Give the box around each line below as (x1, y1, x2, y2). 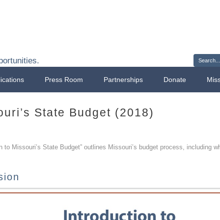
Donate (164, 76, 186, 83)
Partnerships (104, 76, 143, 83)
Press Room (45, 76, 83, 83)
